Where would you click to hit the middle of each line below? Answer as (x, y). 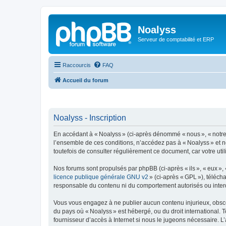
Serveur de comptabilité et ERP (176, 39)
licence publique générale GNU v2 (101, 177)
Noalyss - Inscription (90, 118)
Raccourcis (77, 65)
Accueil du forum (86, 80)
